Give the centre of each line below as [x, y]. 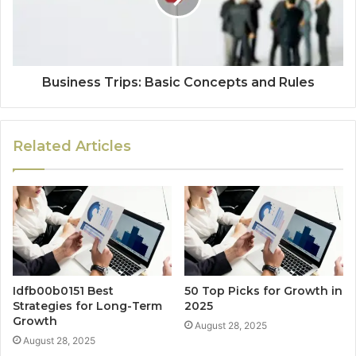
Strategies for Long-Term [87, 306]
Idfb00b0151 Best [63, 290]
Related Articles [72, 147]
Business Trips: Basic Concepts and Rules [178, 83]
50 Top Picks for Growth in [263, 290]
